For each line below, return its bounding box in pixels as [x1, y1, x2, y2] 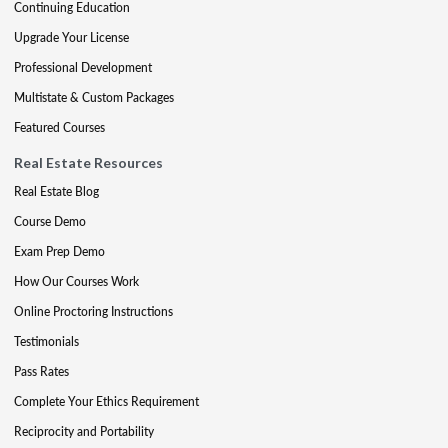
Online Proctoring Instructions [14, 303, 173, 320]
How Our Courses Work [14, 273, 139, 290]
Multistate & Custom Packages [14, 89, 174, 106]
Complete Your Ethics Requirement [14, 393, 199, 410]
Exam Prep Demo [14, 243, 105, 260]
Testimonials [14, 333, 79, 350]
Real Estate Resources [14, 154, 163, 171]
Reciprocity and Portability [14, 423, 154, 440]
